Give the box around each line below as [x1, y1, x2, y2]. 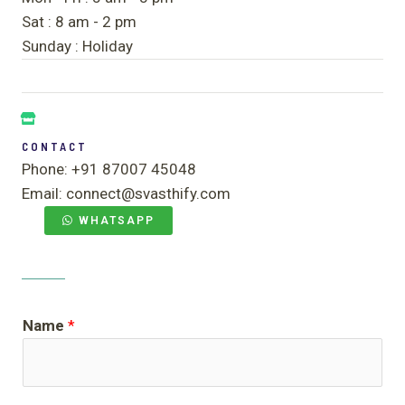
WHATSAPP [79, 213, 155, 227]
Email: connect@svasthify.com [22, 184, 231, 202]
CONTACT [22, 138, 88, 154]
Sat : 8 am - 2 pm [22, 12, 137, 31]
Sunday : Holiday [22, 36, 133, 55]
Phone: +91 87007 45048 [22, 159, 196, 178]
